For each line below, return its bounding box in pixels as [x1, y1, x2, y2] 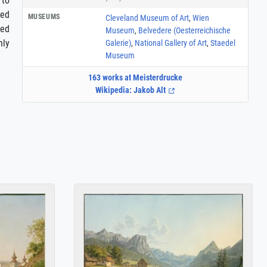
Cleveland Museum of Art [105, 13, 189, 23]
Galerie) [105, 38, 131, 48]
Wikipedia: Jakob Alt [95, 85, 168, 95]
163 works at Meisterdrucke [88, 73, 182, 83]
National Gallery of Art [134, 38, 207, 48]
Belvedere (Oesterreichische [138, 25, 231, 35]
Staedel [210, 38, 235, 48]
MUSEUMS [27, 12, 60, 21]
